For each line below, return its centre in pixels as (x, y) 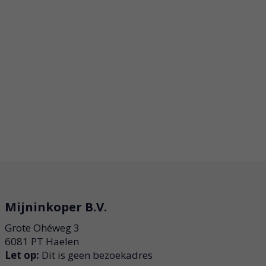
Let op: (22, 255)
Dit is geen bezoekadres (96, 255)
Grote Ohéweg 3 (42, 227)
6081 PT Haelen (42, 241)
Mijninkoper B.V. (56, 206)
